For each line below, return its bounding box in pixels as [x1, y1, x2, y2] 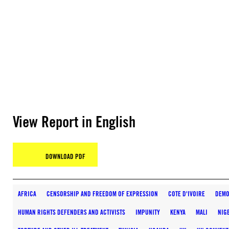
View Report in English [13, 112, 135, 131]
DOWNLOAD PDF [45, 152, 85, 161]
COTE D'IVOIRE [168, 190, 205, 198]
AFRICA [18, 190, 36, 198]
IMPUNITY [135, 208, 160, 216]
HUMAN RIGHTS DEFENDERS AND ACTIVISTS [18, 208, 125, 216]
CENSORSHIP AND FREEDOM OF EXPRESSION [47, 190, 158, 198]
